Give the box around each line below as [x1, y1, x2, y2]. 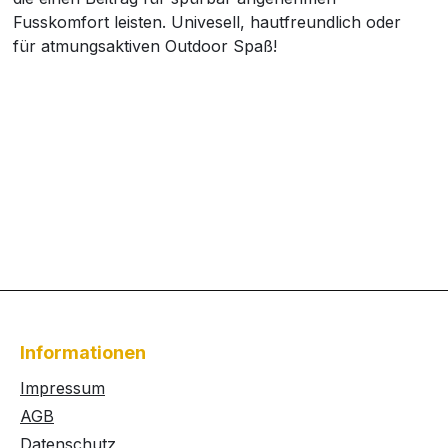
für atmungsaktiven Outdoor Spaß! [13, 36, 278, 56]
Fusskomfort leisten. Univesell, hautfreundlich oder [13, 12, 402, 32]
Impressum [20, 378, 105, 398]
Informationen [20, 342, 146, 363]
